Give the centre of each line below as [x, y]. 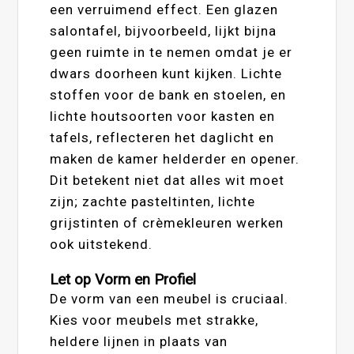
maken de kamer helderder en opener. [175, 158]
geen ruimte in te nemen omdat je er [171, 52]
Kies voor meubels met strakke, [154, 320]
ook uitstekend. [102, 244]
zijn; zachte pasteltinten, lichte [153, 201]
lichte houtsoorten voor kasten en [163, 116]
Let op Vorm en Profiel [123, 279]
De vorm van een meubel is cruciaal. [169, 298]
